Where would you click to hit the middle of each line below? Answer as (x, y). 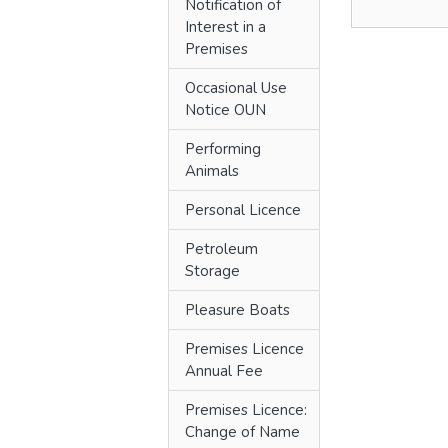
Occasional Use (236, 88)
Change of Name (242, 432)
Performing (223, 149)
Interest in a (225, 27)
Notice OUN (225, 110)
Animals (212, 171)
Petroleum (221, 249)
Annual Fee (224, 371)
